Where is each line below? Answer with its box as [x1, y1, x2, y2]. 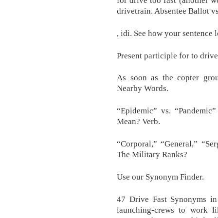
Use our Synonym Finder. [117, 171, 204, 182]
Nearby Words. [117, 83, 168, 93]
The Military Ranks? [117, 149, 187, 159]
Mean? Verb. [117, 116, 160, 127]
